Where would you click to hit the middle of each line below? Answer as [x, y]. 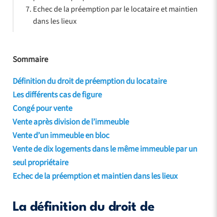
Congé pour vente [42, 108]
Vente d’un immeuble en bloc [61, 135]
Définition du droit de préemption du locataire [89, 81]
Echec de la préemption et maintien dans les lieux [95, 176]
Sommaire [30, 59]
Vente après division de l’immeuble [70, 122]
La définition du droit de [83, 207]
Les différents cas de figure [57, 95]
